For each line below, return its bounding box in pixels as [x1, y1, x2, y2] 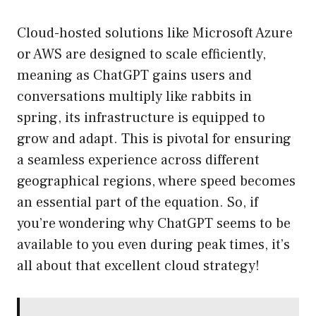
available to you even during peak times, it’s [17, 236, 290, 255]
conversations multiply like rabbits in [17, 87, 252, 107]
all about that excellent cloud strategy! [17, 257, 260, 276]
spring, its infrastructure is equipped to [17, 109, 265, 128]
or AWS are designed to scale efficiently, [17, 45, 266, 64]
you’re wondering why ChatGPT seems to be [17, 214, 291, 233]
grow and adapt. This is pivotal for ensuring [17, 130, 291, 149]
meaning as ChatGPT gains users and [17, 66, 252, 85]
